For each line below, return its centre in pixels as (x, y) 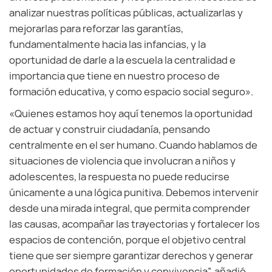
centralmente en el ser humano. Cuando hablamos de (133, 145)
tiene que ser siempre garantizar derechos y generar (131, 256)
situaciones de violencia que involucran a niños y (122, 161)
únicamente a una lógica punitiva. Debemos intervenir (134, 192)
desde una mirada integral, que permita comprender (130, 208)
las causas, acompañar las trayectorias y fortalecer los (134, 224)
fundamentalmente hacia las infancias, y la (107, 44)
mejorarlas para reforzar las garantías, (96, 29)
